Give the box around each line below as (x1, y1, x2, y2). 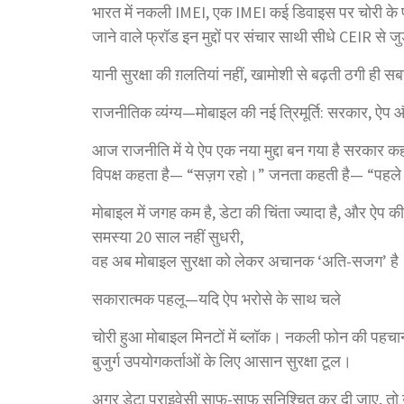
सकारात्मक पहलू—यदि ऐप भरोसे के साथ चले (92, 288, 341, 309)
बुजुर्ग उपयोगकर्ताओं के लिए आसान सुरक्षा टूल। (92, 350, 352, 372)
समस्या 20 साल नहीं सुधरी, (92, 225, 243, 247)
